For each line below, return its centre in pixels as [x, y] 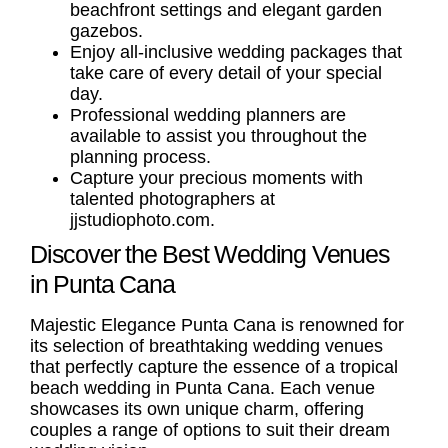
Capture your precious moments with [216, 177]
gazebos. [106, 30]
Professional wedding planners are [208, 114]
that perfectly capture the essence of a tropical [214, 366]
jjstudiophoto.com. [142, 219]
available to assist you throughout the [218, 135]
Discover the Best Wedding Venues [210, 253]
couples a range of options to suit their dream [210, 429]
